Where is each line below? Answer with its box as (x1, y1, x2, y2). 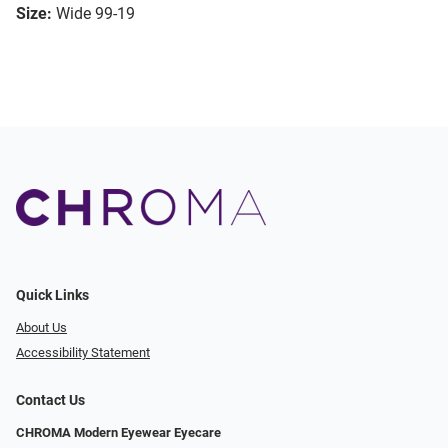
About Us (16, 320, 67, 336)
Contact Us (16, 391, 85, 409)
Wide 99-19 (56, 4, 135, 24)
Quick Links (16, 287, 89, 305)
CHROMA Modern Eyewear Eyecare (16, 424, 221, 440)
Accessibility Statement (16, 344, 150, 360)
